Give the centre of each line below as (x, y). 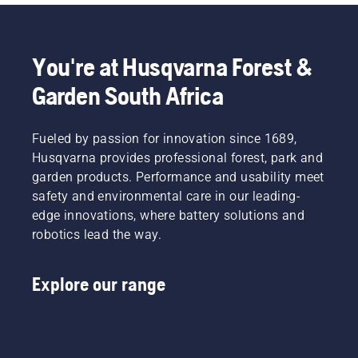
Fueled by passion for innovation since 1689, (165, 139)
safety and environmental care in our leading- (166, 197)
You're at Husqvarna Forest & (173, 67)
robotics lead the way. (97, 235)
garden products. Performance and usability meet (178, 177)
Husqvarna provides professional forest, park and (178, 158)
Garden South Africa (128, 96)
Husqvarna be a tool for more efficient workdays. (179, 21)
